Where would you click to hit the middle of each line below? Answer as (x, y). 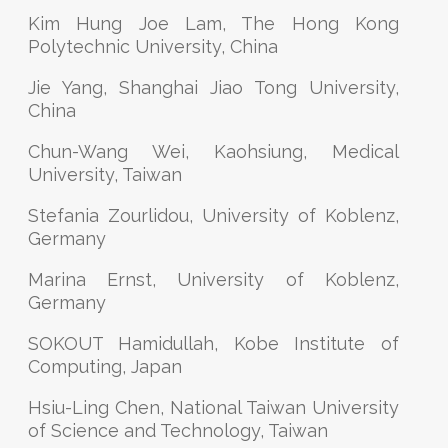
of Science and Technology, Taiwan (178, 430)
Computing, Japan (105, 366)
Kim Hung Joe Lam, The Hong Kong (213, 23)
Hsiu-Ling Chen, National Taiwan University (213, 407)
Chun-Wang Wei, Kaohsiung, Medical (213, 151)
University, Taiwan (105, 174)
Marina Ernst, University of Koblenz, (213, 279)
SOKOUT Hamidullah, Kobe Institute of (213, 343)
